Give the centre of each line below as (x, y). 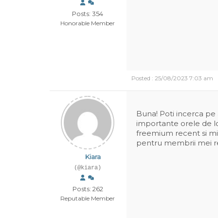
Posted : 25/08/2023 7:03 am (172, 78)
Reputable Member (88, 198)
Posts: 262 (88, 189)
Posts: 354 (88, 14)
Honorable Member (88, 23)
